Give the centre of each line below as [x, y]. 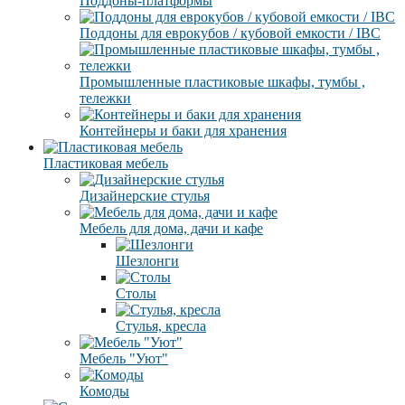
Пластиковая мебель [106, 163]
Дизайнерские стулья [145, 195]
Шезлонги [147, 260]
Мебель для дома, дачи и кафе [171, 228]
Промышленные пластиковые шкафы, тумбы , [222, 81]
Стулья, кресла [161, 325]
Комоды [104, 391]
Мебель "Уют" [124, 358]
